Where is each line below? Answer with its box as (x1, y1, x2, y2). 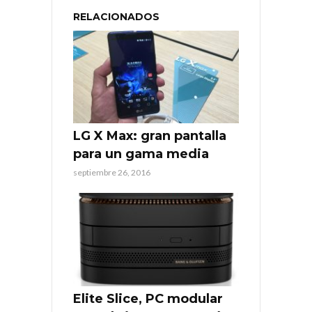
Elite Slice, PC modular (73, 291, 223, 307)
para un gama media (73, 146, 209, 162)
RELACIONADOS (73, 10, 159, 23)
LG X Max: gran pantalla (73, 128, 226, 144)
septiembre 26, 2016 (73, 167, 150, 178)
